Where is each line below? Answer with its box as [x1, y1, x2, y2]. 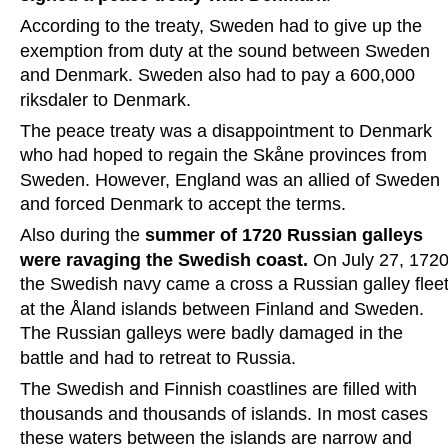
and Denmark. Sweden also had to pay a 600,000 [20, 65, 420, 86]
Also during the [20, 225, 145, 246]
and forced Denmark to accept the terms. [20, 194, 346, 215]
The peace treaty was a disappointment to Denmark [20, 120, 437, 141]
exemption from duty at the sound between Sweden [20, 40, 435, 61]
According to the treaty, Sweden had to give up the [20, 16, 427, 36]
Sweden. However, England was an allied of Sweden [20, 169, 445, 190]
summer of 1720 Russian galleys [145, 225, 428, 246]
